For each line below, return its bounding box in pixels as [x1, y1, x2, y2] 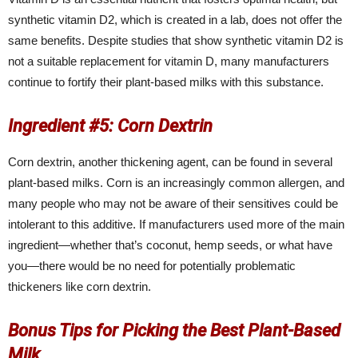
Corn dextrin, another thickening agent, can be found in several [8, 155, 332, 169]
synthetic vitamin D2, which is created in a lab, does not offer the [8, 13, 342, 27]
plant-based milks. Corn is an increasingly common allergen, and [8, 176, 344, 190]
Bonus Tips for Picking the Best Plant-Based [8, 320, 340, 341]
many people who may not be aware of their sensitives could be [8, 197, 338, 211]
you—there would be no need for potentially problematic [8, 259, 296, 273]
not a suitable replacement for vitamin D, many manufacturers [8, 54, 329, 69]
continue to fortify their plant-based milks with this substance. [8, 75, 324, 89]
